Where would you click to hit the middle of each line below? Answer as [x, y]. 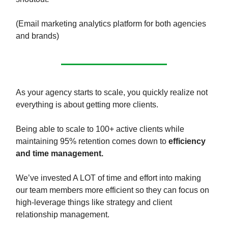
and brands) [37, 36]
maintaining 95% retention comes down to [92, 141]
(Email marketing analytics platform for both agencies [111, 23]
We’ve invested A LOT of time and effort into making [108, 178]
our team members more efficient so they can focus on [112, 190]
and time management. [60, 153]
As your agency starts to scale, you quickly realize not [112, 92]
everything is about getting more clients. [87, 104]
